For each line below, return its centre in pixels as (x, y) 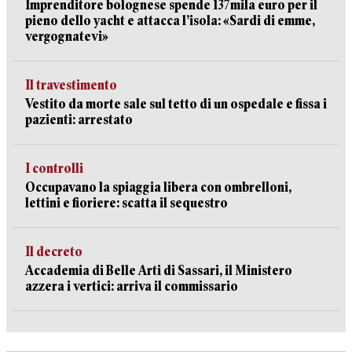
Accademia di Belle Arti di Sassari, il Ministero (159, 271)
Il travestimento (71, 85)
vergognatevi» (67, 37)
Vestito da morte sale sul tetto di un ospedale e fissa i (176, 104)
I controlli (54, 169)
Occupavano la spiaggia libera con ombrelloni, (158, 187)
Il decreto (54, 252)
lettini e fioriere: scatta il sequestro (126, 203)
